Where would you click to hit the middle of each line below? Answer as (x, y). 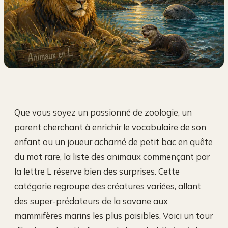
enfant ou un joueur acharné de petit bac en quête (113, 142)
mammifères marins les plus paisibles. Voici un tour (113, 216)
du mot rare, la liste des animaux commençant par (112, 157)
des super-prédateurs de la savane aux (91, 201)
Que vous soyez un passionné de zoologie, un (103, 112)
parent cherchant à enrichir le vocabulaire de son (110, 127)
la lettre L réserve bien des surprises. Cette (97, 172)
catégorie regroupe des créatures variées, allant (108, 186)
